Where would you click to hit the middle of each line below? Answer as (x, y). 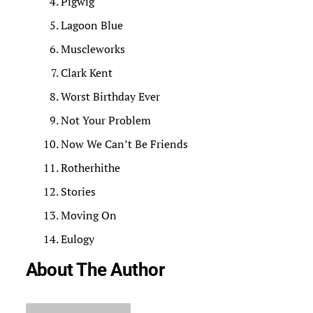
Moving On (88, 216)
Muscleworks (93, 49)
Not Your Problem (105, 121)
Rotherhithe (90, 168)
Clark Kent (86, 73)
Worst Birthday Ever (110, 97)
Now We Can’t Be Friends (124, 144)
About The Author (95, 270)
